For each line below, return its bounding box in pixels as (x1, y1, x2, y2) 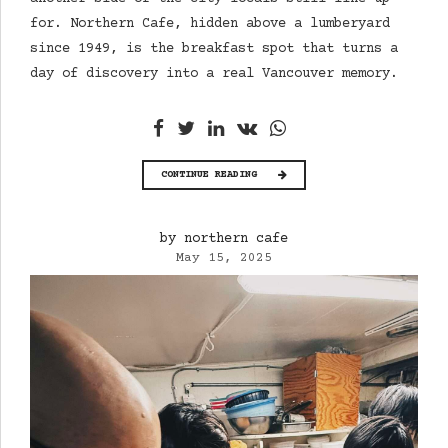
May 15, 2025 (176, 251, 272, 266)
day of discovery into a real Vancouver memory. (30, 66, 398, 83)
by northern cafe (160, 231, 288, 248)
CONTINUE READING (161, 168, 257, 181)
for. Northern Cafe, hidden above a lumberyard (30, 16, 390, 33)
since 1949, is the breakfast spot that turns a (30, 41, 398, 58)
